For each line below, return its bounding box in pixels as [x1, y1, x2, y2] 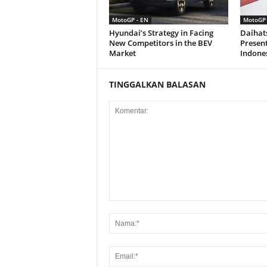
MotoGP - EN [111, 15, 148, 24]
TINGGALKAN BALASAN [108, 78, 206, 90]
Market [108, 47, 136, 58]
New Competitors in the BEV [108, 37, 212, 48]
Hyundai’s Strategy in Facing [108, 27, 213, 38]
